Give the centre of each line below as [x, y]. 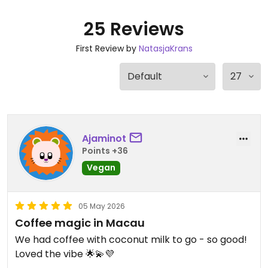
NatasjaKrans [165, 48]
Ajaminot [104, 138]
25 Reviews [134, 29]
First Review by [107, 48]
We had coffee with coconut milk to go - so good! [131, 240]
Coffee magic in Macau [80, 223]
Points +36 [105, 150]
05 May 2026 [102, 206]
